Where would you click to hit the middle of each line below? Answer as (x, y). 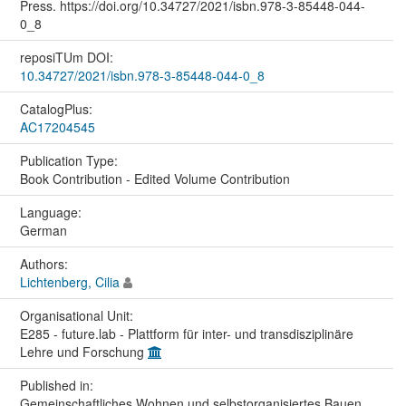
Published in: (58, 386)
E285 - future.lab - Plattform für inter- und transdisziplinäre (186, 334)
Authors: (45, 264)
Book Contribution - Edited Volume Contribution (155, 179)
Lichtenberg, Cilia (69, 282)
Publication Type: (70, 161)
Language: (52, 213)
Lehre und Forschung (83, 352)
